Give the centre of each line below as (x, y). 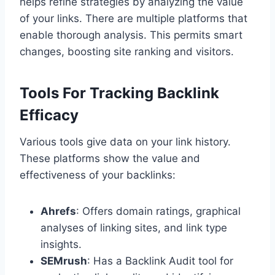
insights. (61, 245)
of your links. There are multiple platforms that (134, 19)
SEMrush (64, 261)
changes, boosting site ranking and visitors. (127, 52)
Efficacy (49, 115)
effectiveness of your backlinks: (98, 175)
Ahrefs (58, 211)
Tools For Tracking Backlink (119, 93)
